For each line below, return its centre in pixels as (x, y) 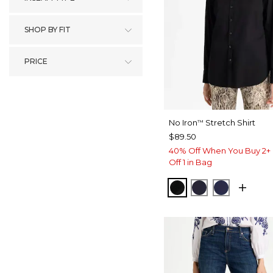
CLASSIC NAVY (234, 187)
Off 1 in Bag (190, 162)
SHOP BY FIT (48, 30)
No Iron (183, 123)
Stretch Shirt (229, 123)
